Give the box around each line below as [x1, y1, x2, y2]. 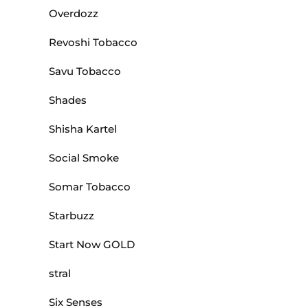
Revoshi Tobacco [49, 36, 137, 49]
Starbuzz [49, 209, 94, 223]
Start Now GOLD [49, 238, 135, 252]
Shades [49, 93, 87, 107]
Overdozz [49, 7, 98, 21]
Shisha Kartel [49, 122, 117, 136]
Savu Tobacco [49, 65, 121, 78]
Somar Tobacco [49, 180, 131, 194]
